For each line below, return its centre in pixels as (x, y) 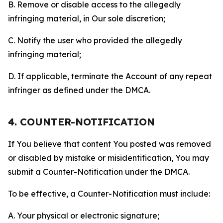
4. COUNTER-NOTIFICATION (81, 122)
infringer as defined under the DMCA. (79, 90)
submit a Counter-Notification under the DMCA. (99, 172)
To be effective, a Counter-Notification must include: (109, 194)
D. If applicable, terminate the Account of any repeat (110, 76)
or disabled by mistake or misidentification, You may (109, 158)
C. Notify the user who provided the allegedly (95, 40)
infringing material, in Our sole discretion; (87, 18)
